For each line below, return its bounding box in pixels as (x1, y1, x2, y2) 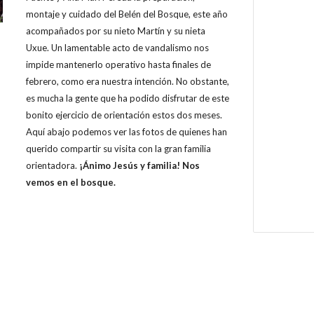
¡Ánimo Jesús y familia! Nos (78, 160, 200, 171)
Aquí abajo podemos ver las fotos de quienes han (25, 126, 227, 137)
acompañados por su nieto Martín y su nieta (25, 25, 205, 36)
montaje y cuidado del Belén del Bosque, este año (25, 8, 228, 20)
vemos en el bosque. (25, 177, 116, 188)
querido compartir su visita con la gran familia (25, 143, 211, 154)
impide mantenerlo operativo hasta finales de (25, 59, 211, 70)
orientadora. (25, 160, 79, 171)
